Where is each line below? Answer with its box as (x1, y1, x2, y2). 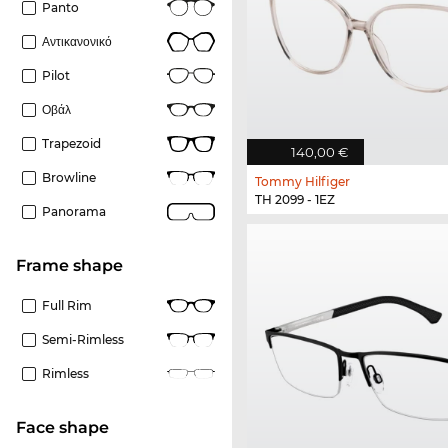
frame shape (26, 255, 123, 275)
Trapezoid (42, 135, 101, 151)
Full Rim (42, 297, 92, 313)
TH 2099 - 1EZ (255, 192, 335, 208)
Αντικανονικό (42, 33, 112, 49)
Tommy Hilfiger (255, 174, 350, 190)
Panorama (42, 203, 106, 219)
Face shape (26, 417, 109, 437)
